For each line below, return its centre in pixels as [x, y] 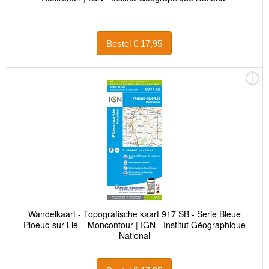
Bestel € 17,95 [148, 43]
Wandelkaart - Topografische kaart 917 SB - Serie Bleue [134, 214]
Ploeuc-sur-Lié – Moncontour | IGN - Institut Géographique [134, 225]
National [134, 236]
